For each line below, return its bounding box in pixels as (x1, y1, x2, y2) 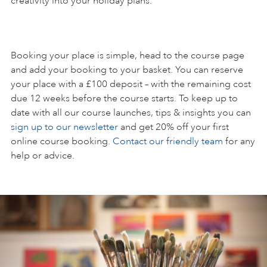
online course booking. (11, 135, 113, 147)
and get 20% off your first (118, 120, 229, 133)
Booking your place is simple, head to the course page (11, 49, 244, 61)
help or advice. (11, 149, 74, 162)
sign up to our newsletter (11, 120, 118, 133)
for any (223, 135, 255, 147)
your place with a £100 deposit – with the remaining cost (11, 77, 251, 90)
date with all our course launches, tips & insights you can (11, 106, 251, 119)
